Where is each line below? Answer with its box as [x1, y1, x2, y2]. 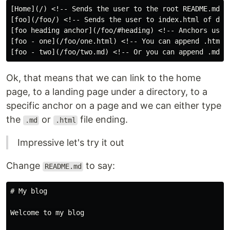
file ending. [78, 114, 128, 125]
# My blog [10, 187, 47, 196]
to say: [83, 160, 116, 171]
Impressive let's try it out [17, 137, 124, 148]
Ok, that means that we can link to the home [6, 72, 201, 84]
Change [6, 160, 43, 171]
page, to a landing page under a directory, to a [6, 86, 207, 98]
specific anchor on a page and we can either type [6, 100, 221, 111]
